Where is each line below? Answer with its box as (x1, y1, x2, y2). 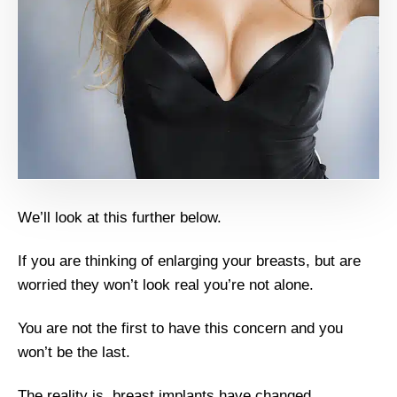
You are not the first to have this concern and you (18, 320, 343, 338)
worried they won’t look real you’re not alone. (18, 276, 314, 294)
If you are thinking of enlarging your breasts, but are (18, 253, 361, 270)
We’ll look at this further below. (18, 209, 222, 227)
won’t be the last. (18, 344, 130, 362)
